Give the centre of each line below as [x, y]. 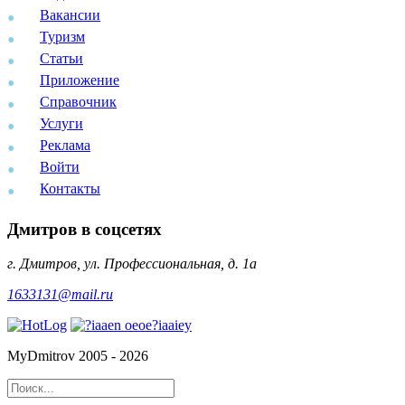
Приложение [80, 80]
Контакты [70, 188]
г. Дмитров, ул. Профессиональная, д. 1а [132, 264]
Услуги [61, 123]
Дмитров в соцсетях [85, 229]
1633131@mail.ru [60, 295]
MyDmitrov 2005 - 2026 [78, 356]
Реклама [65, 145]
